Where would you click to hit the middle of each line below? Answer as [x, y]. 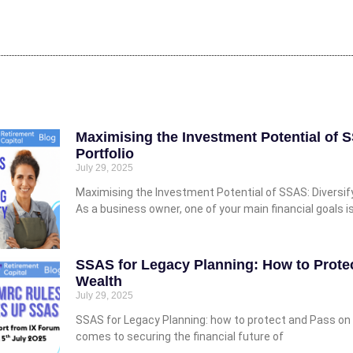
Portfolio [105, 154]
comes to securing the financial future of [180, 336]
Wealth [99, 281]
